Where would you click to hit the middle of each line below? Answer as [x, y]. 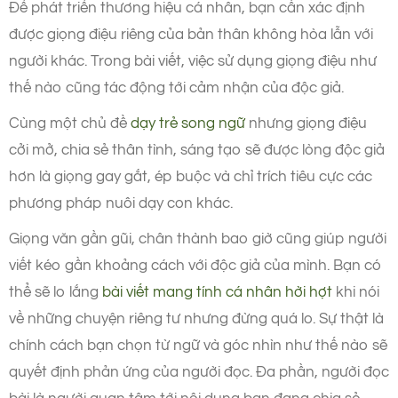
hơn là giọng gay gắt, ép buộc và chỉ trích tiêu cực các [191, 176]
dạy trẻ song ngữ [188, 123]
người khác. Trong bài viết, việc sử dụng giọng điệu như [193, 61]
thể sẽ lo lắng [56, 292]
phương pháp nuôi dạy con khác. [121, 203]
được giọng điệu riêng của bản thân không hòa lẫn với [191, 34]
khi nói [356, 292]
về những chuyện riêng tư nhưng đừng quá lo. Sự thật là [196, 318]
